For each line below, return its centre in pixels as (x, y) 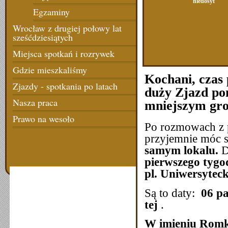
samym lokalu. (181, 150)
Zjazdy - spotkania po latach (65, 86)
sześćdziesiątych (43, 37)
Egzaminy (51, 12)
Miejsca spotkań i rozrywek (64, 53)
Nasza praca (35, 102)
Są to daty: (173, 193)
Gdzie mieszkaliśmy (50, 70)
